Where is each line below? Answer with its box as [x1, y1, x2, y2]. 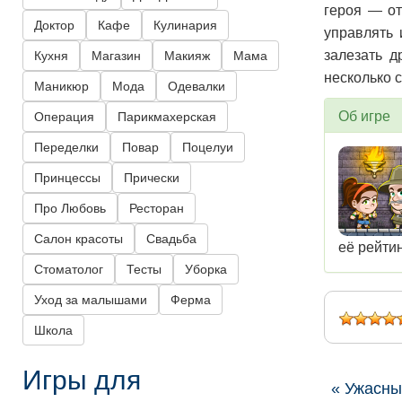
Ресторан [129, 201, 184, 216]
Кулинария [153, 18, 217, 33]
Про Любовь [34, 201, 106, 216]
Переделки [34, 140, 99, 155]
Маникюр [34, 79, 89, 94]
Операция [34, 109, 94, 125]
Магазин [92, 48, 141, 64]
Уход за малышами [34, 293, 147, 308]
